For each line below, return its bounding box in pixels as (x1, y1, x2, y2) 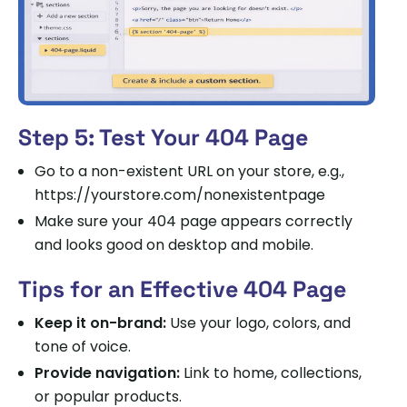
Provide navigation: (35, 362, 180, 383)
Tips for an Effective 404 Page (18, 273, 346, 303)
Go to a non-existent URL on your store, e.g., (35, 160, 344, 182)
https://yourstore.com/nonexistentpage (35, 184, 325, 205)
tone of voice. (35, 335, 131, 357)
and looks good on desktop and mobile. (35, 233, 313, 255)
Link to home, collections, (180, 362, 362, 383)
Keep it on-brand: (35, 312, 166, 333)
